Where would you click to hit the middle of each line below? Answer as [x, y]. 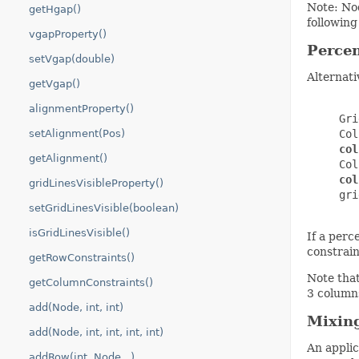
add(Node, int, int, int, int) [96, 332]
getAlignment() [68, 158]
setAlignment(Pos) [77, 133]
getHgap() [55, 9]
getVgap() [54, 84]
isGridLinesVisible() [79, 233]
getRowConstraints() [82, 258]
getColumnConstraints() [91, 282]
